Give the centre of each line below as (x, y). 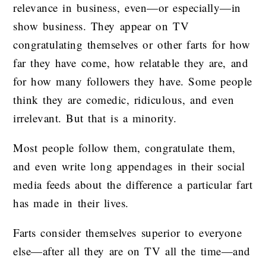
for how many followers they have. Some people (133, 81)
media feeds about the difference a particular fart (133, 185)
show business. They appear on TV (101, 26)
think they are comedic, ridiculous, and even (124, 100)
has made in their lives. (71, 203)
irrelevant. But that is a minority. (95, 118)
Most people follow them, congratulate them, (124, 148)
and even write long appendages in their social (129, 166)
